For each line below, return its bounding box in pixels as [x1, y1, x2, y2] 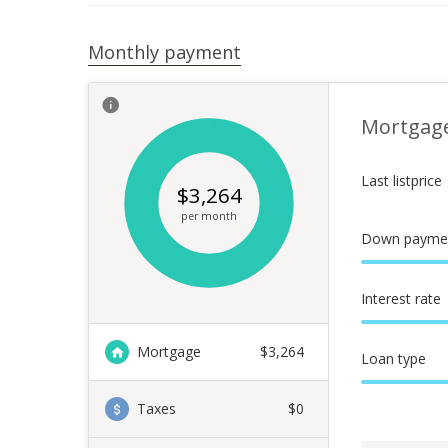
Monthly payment [88, 40, 241, 64]
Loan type [361, 349, 426, 368]
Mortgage [137, 342, 201, 361]
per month [180, 208, 237, 224]
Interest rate [361, 289, 441, 308]
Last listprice [361, 171, 442, 190]
